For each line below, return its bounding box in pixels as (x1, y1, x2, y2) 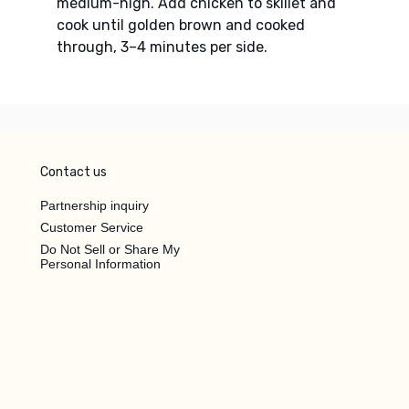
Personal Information (40, 256, 161, 271)
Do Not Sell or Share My (40, 241, 180, 257)
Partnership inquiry (40, 197, 149, 213)
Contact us (40, 163, 107, 180)
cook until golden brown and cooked (56, 16, 305, 34)
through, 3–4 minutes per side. (56, 37, 267, 56)
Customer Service (40, 219, 143, 235)
